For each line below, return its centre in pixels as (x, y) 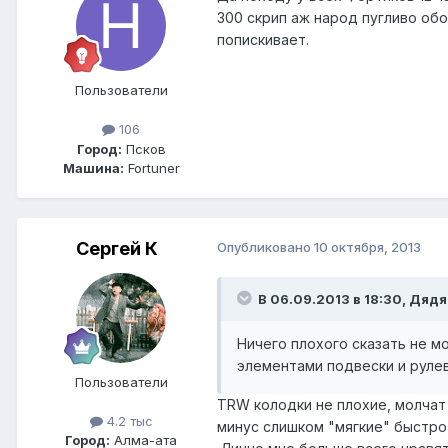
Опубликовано (265, 246)
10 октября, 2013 (367, 246)
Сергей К (117, 248)
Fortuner (151, 167)
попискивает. (263, 40)
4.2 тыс (127, 420)
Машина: (93, 167)
